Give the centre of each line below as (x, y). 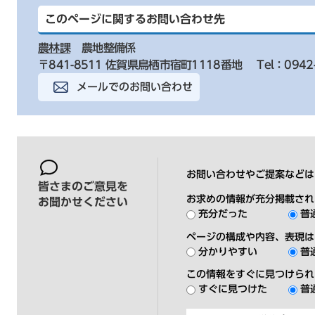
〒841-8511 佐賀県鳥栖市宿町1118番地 (140, 65)
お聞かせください (83, 202)
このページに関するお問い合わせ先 (135, 19)
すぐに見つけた (233, 289)
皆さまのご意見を (83, 187)
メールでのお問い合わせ (135, 87)
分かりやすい (228, 251)
